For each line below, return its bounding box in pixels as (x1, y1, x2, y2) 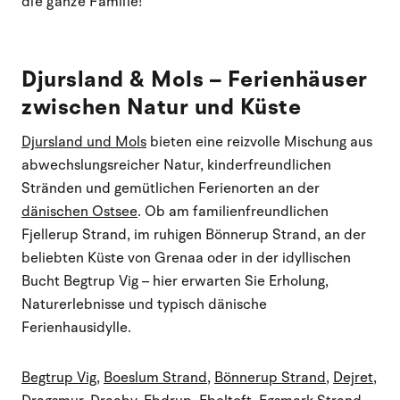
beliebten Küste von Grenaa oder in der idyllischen (21, 247, 351, 268)
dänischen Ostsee (21, 201, 137, 221)
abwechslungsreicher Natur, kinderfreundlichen (21, 154, 331, 175)
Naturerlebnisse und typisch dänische (21, 294, 267, 314)
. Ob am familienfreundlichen (137, 201, 329, 221)
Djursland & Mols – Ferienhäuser (21, 63, 368, 95)
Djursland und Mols (21, 131, 146, 152)
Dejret (333, 367, 373, 387)
